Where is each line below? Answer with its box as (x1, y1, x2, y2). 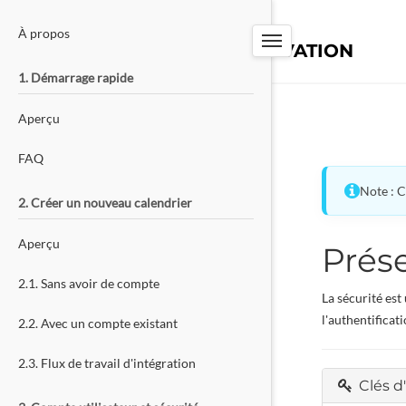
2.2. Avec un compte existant (18, 315, 178, 331)
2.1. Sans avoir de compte (18, 275, 159, 291)
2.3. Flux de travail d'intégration (18, 355, 196, 371)
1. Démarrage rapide (18, 70, 133, 85)
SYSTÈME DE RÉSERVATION (92, 40, 353, 62)
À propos (18, 25, 70, 41)
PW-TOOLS (92, 22, 197, 43)
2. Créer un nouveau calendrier (18, 195, 192, 210)
